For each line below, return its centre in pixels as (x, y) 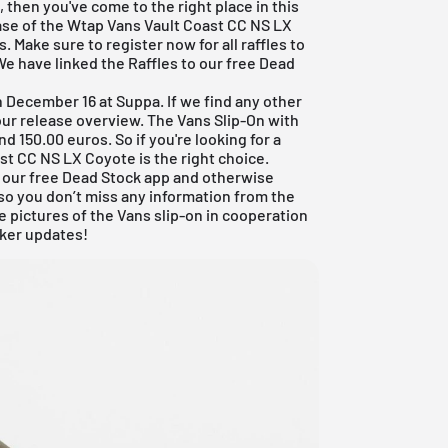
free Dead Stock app (100, 176)
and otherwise (222, 176)
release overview (80, 119)
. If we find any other (231, 100)
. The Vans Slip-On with (220, 119)
